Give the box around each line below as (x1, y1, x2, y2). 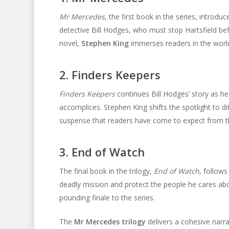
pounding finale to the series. (59, 193, 155, 202)
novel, (59, 38, 81, 48)
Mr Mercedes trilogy (74, 217, 146, 226)
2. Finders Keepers (59, 67, 161, 82)
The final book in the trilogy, (59, 166, 154, 176)
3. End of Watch (59, 144, 145, 159)
